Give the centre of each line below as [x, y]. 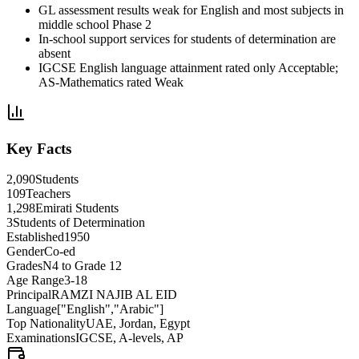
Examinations [41, 338]
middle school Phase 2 [95, 24]
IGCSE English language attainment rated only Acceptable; [188, 67]
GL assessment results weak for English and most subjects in [191, 10]
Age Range [35, 280]
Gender [25, 252]
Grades [24, 266]
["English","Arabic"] [110, 309]
